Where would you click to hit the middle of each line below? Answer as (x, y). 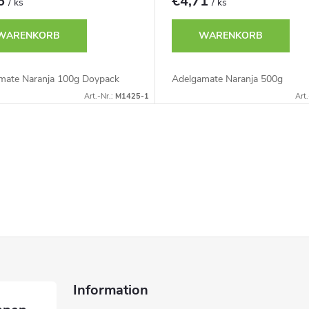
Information (111, 290)
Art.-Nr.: (99, 96)
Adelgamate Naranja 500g (227, 79)
